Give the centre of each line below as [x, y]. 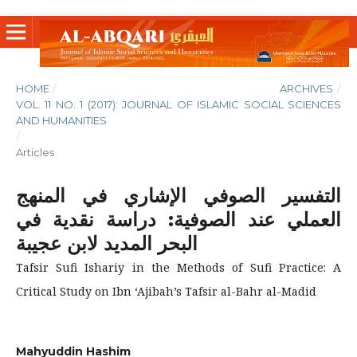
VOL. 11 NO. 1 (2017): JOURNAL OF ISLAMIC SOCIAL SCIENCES [178, 104]
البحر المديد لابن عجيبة [106, 243]
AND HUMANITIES [61, 120]
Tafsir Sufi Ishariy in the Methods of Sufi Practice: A [178, 267]
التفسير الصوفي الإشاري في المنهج [178, 195]
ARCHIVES [307, 88]
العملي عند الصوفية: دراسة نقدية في [178, 219]
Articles [35, 152]
